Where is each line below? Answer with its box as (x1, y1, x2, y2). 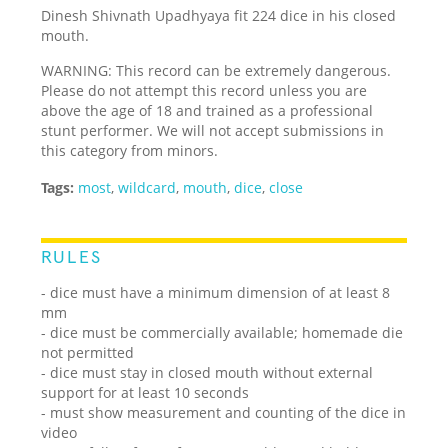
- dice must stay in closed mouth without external (41, 362, 374, 382)
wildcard (118, 177, 177, 197)
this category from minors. (41, 140, 219, 160)
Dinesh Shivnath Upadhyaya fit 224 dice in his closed (41, 5, 397, 25)
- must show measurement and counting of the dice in (41, 402, 407, 422)
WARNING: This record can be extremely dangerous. (41, 60, 392, 80)
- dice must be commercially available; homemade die (41, 322, 404, 342)
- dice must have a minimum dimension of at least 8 (41, 282, 391, 302)
